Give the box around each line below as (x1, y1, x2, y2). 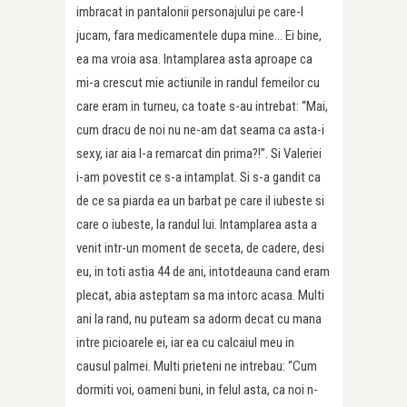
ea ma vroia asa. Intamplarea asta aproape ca (76, 51, 313, 68)
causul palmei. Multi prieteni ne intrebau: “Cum (76, 358, 317, 375)
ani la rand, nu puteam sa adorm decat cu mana (76, 311, 322, 328)
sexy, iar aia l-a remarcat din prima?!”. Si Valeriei (76, 145, 322, 163)
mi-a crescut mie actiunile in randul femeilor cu (76, 74, 320, 92)
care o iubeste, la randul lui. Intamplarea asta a (76, 216, 317, 233)
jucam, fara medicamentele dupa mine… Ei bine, (76, 27, 322, 45)
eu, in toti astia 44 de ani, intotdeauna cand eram (76, 263, 330, 281)
